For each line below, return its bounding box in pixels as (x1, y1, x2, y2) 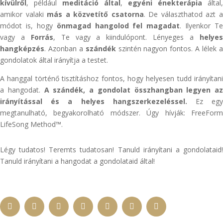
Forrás (30, 32, 53, 42)
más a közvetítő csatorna (47, 9, 144, 19)
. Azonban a (44, 44, 86, 53)
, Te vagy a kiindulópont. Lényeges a (53, 32, 200, 42)
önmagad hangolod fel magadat (56, 21, 180, 30)
